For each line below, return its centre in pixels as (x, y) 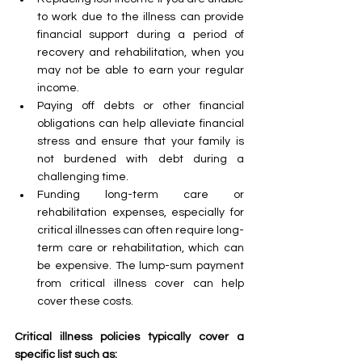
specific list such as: (66, 354)
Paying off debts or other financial (141, 105)
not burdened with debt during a (141, 159)
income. (58, 88)
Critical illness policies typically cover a (129, 337)
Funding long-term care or (141, 194)
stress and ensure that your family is (141, 141)
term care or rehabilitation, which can (141, 248)
